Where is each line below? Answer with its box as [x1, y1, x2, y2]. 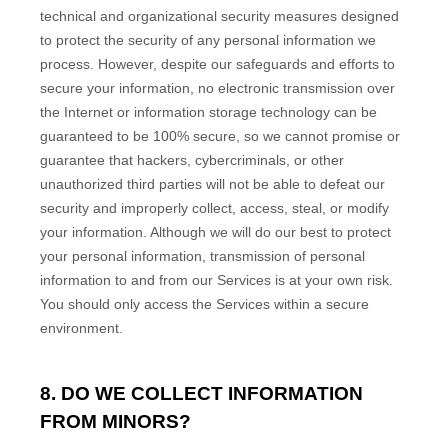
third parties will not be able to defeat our [123, 175, 385, 192]
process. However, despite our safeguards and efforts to [40, 55, 395, 72]
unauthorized [40, 175, 123, 192]
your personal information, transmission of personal [40, 247, 365, 264]
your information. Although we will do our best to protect [40, 223, 391, 240]
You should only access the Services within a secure [40, 295, 369, 312]
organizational [128, 7, 217, 24]
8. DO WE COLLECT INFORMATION [40, 382, 363, 404]
